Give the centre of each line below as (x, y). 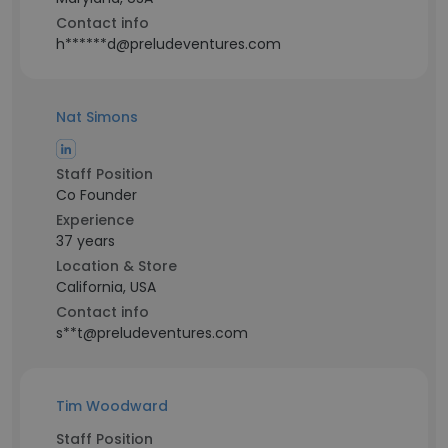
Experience (95, 220)
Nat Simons (97, 117)
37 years (85, 241)
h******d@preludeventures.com (168, 44)
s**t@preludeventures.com (152, 333)
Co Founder (96, 195)
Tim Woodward (112, 406)
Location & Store (116, 266)
